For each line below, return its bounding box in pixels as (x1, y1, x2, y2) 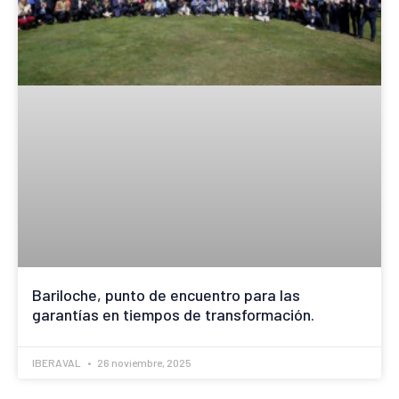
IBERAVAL (32, 355, 83, 369)
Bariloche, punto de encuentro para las (32, 284, 300, 305)
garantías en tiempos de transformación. (32, 304, 314, 324)
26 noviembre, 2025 (95, 355, 191, 369)
